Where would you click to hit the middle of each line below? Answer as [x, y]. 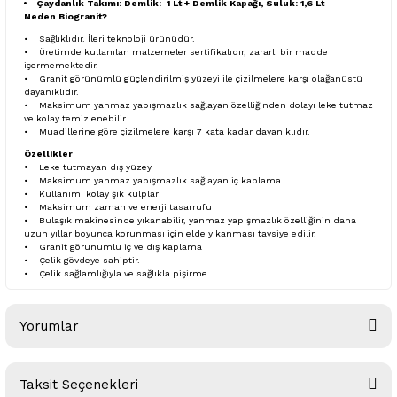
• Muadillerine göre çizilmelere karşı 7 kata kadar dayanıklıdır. [167, 131]
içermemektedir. [61, 65]
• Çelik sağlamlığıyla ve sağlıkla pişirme [116, 273]
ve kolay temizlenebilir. [76, 118]
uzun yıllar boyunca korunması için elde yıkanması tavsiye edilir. [170, 233]
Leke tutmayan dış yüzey [93, 167]
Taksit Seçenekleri [79, 384]
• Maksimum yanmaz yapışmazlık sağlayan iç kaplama [154, 180]
